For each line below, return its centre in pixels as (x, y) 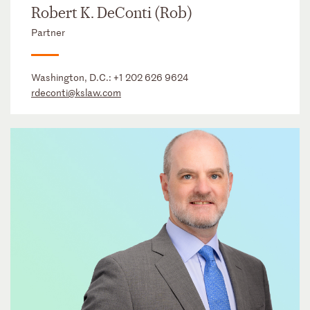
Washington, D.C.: (72, 77)
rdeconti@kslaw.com (76, 93)
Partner (48, 33)
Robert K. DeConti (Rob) (112, 13)
